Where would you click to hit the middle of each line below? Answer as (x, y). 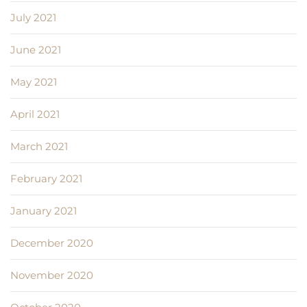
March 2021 (39, 147)
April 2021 (35, 114)
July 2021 (33, 18)
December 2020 (52, 243)
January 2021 (44, 211)
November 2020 (52, 275)
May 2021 (34, 82)
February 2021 (46, 179)
